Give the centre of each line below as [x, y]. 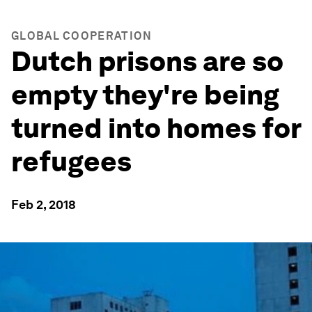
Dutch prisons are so [147, 61]
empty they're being [145, 95]
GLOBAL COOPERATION [82, 36]
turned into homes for [156, 128]
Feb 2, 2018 [44, 204]
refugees [71, 162]
